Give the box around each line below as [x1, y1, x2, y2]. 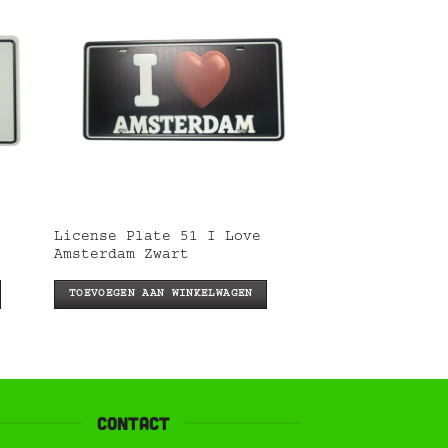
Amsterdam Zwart [54, 248, 190, 263]
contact [97, 412, 170, 435]
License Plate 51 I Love [54, 230, 262, 245]
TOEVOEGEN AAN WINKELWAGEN [68, 289, 253, 301]
